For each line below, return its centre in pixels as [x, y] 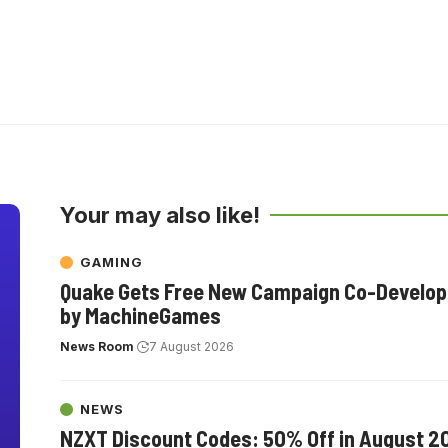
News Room [97, 346]
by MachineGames [140, 314]
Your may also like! [160, 215]
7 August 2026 [191, 346]
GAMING [111, 261]
